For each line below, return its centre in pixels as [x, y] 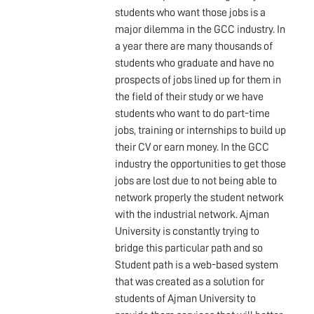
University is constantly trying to [187, 231]
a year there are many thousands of [194, 46]
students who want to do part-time [192, 114]
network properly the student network [199, 198]
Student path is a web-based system [197, 265]
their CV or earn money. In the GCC [192, 147]
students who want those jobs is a [190, 13]
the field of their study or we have [189, 97]
